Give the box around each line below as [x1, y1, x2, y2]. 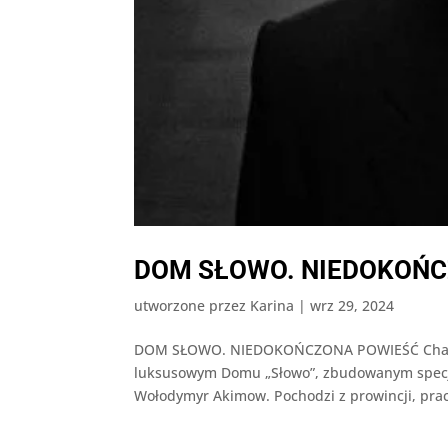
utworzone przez [134, 296, 251, 316]
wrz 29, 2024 [310, 296, 395, 316]
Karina [250, 296, 295, 316]
